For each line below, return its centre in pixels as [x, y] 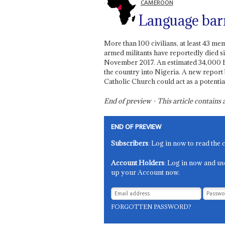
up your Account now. [146, 172]
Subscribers [130, 143]
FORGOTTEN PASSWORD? [151, 206]
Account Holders [138, 162]
